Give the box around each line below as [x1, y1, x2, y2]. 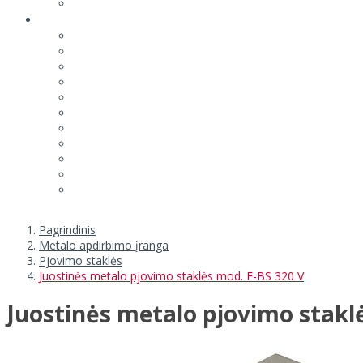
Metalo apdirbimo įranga [39, 237, 169, 253]
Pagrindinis [39, 221, 96, 237]
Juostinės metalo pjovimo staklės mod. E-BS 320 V [39, 267, 304, 284]
